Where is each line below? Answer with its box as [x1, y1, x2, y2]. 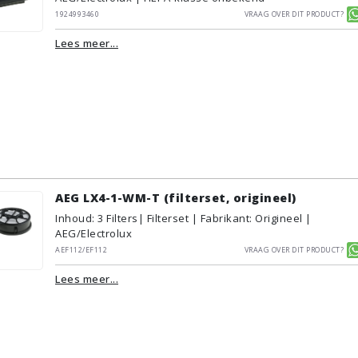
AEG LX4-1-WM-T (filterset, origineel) [55, 190, 296, 205]
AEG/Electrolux [55, 226, 132, 241]
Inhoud [55, 211, 92, 225]
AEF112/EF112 [55, 241, 107, 256]
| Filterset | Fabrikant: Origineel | [137, 211, 312, 225]
